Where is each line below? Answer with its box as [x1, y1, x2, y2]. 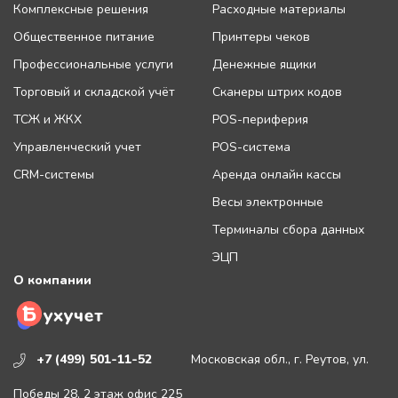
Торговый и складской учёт [13, 84, 175, 101]
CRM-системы [13, 166, 94, 184]
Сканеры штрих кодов [212, 84, 342, 101]
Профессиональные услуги [13, 56, 173, 74]
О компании [13, 272, 92, 290]
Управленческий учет [13, 139, 141, 156]
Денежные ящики [212, 56, 316, 74]
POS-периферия [212, 111, 308, 129]
